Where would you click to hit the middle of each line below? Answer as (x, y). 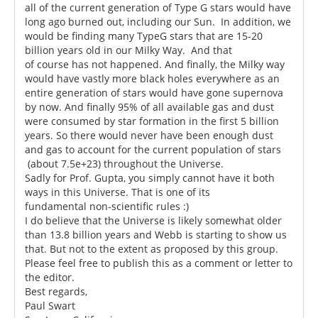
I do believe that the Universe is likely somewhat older (153, 220)
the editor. (50, 277)
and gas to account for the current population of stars (153, 149)
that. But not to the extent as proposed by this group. (152, 248)
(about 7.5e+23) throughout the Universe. (124, 163)
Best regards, (56, 291)
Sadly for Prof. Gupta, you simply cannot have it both (150, 177)
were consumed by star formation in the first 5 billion (152, 121)
